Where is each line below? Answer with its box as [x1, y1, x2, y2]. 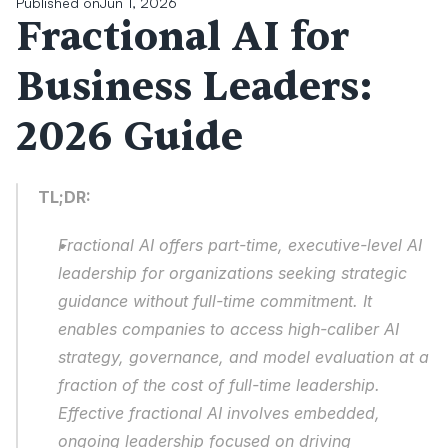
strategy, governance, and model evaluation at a [58, 347, 429, 367]
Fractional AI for [16, 12, 349, 63]
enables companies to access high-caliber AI [58, 319, 399, 339]
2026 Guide [16, 112, 243, 163]
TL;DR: [38, 187, 91, 207]
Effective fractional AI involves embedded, [58, 403, 380, 423]
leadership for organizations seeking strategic [58, 263, 407, 283]
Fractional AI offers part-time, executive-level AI [58, 235, 422, 255]
